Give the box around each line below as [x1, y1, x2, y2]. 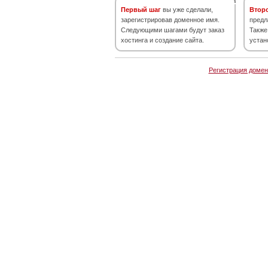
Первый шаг [121, 6, 161, 13]
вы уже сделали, [161, 6, 213, 13]
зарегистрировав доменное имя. [121, 16, 220, 23]
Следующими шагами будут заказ [121, 26, 224, 33]
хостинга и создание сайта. [121, 36, 204, 44]
